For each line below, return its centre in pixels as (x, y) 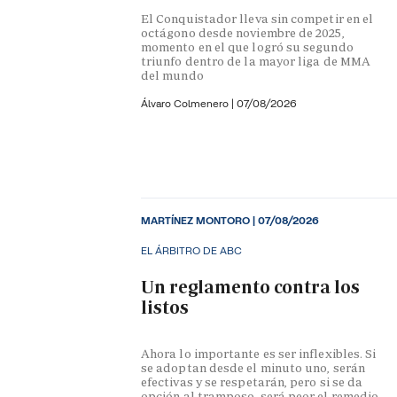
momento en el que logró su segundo (247, 47)
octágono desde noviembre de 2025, (243, 33)
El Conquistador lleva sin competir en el (257, 19)
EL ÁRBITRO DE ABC (191, 251)
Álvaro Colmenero (186, 104)
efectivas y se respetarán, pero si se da (252, 382)
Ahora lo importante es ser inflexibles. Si (259, 354)
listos (165, 307)
